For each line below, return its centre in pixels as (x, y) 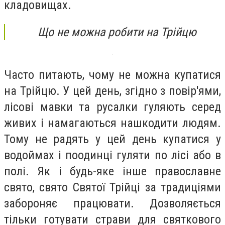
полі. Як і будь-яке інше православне (113, 172)
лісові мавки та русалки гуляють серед (113, 107)
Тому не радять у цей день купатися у (113, 139)
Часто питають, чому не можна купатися (113, 75)
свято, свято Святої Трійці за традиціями (113, 188)
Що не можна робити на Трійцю (117, 32)
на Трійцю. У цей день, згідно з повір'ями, (113, 91)
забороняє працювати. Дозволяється (113, 204)
